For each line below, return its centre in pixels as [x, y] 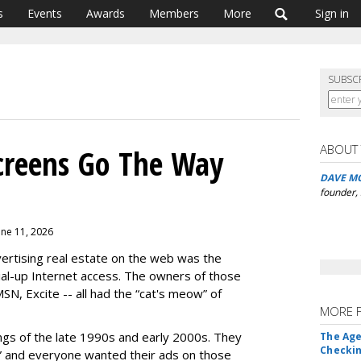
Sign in [332, 13]
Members [174, 13]
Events [45, 13]
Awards [106, 13]
